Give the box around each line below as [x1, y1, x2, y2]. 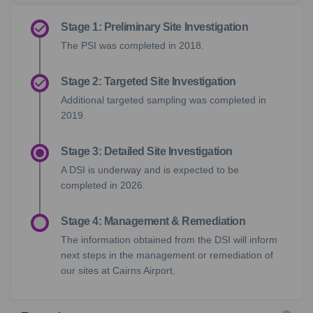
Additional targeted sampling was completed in [61, 94, 266, 106]
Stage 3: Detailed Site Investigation [61, 145, 233, 158]
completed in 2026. [61, 180, 145, 191]
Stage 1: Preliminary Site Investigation [61, 21, 249, 34]
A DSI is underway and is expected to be [61, 164, 239, 176]
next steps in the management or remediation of [61, 249, 273, 261]
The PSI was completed [61, 40, 168, 52]
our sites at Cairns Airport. [61, 265, 175, 277]
